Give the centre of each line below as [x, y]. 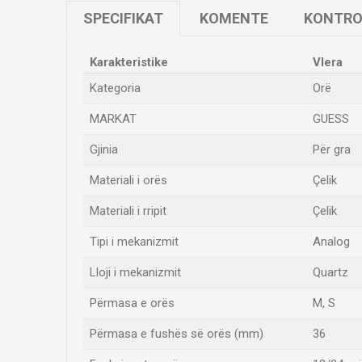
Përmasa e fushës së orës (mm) [177, 334]
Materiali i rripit [128, 211]
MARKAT [113, 119]
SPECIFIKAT [123, 18]
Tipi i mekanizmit [134, 242]
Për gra [332, 149]
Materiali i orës [128, 180]
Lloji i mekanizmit [135, 272]
